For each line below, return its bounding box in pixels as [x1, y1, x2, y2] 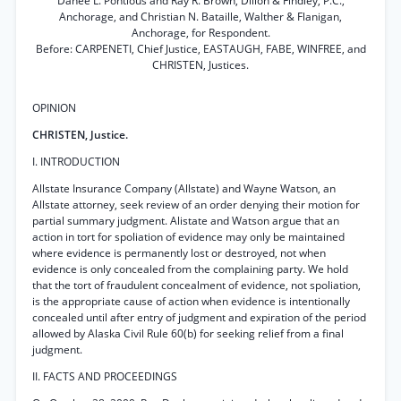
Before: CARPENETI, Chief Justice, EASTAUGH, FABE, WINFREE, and [35, 41, 366, 56]
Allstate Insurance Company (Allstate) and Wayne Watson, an [32, 181, 336, 196]
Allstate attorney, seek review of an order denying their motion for [32, 197, 360, 212]
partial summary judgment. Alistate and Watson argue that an [32, 213, 339, 228]
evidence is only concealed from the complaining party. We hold [32, 261, 348, 277]
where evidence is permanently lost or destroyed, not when [32, 245, 326, 260]
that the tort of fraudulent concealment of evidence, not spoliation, [32, 277, 361, 293]
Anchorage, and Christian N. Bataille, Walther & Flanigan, [59, 9, 342, 24]
